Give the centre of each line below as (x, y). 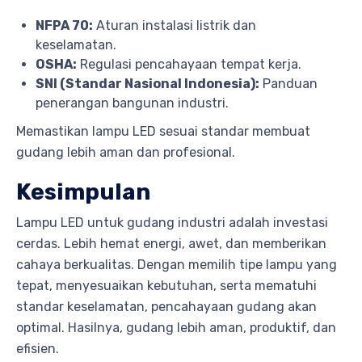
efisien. (38, 348)
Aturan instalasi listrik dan (175, 25)
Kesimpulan (83, 192)
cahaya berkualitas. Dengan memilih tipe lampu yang (177, 264)
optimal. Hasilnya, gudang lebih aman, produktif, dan (176, 327)
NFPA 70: (64, 25)
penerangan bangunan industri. (132, 103)
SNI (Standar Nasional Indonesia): (147, 83)
